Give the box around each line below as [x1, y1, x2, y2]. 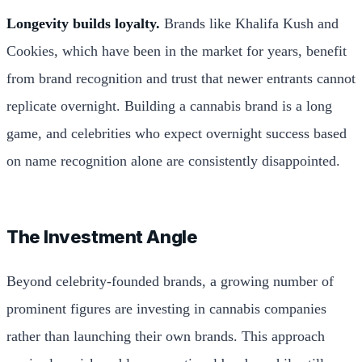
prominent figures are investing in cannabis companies [6, 300, 326, 317]
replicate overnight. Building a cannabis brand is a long [6, 97, 332, 114]
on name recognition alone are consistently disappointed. [6, 152, 340, 169]
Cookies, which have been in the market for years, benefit [6, 42, 347, 59]
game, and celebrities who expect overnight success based [6, 124, 347, 141]
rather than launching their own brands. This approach [6, 327, 325, 344]
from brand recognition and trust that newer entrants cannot [6, 69, 356, 86]
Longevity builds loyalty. [6, 15, 160, 32]
